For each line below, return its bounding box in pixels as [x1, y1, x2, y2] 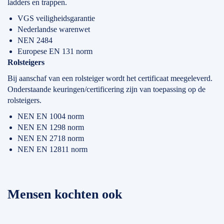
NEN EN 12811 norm [17, 145, 87, 154]
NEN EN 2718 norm [17, 134, 84, 143]
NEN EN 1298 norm [17, 123, 84, 132]
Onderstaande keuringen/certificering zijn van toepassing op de [7, 85, 205, 94]
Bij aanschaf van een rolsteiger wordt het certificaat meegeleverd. [7, 74, 212, 83]
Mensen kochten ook [7, 187, 122, 202]
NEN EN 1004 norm [17, 112, 84, 121]
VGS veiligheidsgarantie [17, 14, 95, 23]
